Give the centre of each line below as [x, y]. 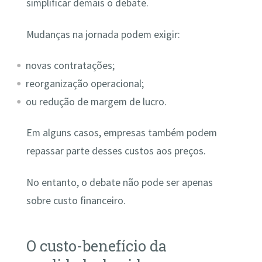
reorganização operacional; [85, 83]
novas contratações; [70, 65]
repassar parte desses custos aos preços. [116, 151]
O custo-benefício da [96, 246]
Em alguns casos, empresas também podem [121, 133]
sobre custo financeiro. [76, 200]
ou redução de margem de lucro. [96, 101]
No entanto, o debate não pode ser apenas [119, 182]
